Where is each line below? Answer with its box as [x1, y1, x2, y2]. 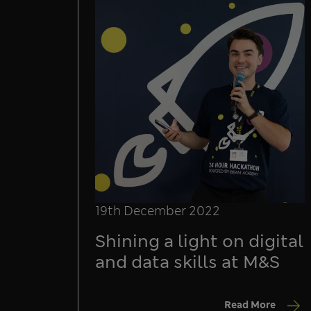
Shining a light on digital [95, 230, 303, 253]
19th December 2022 [95, 203, 220, 220]
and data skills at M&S [95, 251, 280, 274]
